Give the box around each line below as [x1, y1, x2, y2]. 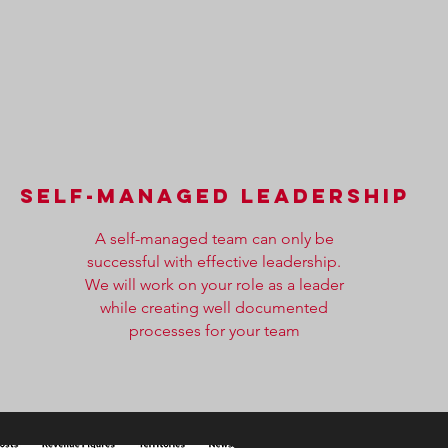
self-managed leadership [20, 183, 411, 208]
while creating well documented [100, 298, 329, 317]
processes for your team [128, 321, 300, 340]
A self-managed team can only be [94, 229, 334, 248]
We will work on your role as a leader [84, 275, 344, 294]
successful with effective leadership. [87, 252, 342, 271]
